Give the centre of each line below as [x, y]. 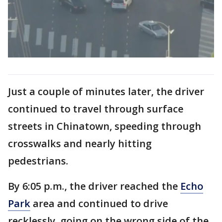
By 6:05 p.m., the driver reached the [94, 186]
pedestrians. [38, 161]
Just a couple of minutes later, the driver [106, 91]
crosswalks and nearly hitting [80, 143]
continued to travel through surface [96, 109]
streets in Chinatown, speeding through [105, 126]
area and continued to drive [99, 203]
